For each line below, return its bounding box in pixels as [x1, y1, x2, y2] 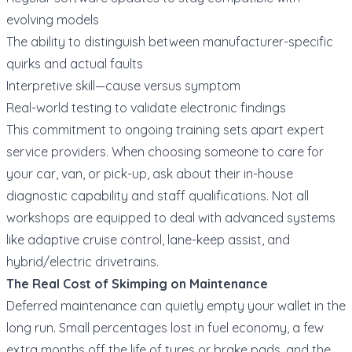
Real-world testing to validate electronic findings [6, 99, 286, 115]
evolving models [6, 11, 99, 27]
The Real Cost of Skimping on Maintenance [6, 275, 268, 291]
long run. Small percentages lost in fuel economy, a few [6, 319, 324, 335]
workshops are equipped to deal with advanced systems [6, 209, 335, 225]
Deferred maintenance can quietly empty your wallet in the [6, 297, 346, 313]
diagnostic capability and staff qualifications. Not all [6, 187, 309, 203]
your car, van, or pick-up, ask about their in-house [6, 165, 293, 181]
